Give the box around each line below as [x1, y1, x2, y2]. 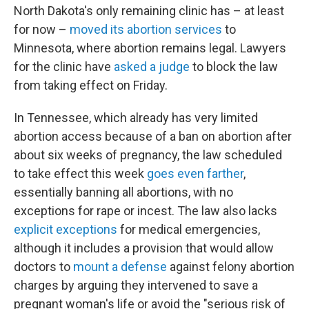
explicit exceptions [14, 222, 117, 237]
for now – [14, 22, 70, 37]
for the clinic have [14, 59, 114, 74]
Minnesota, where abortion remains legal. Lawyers [14, 41, 286, 55]
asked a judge [114, 59, 190, 74]
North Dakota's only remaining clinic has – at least [14, 3, 284, 18]
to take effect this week [14, 166, 147, 181]
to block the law [190, 59, 278, 74]
